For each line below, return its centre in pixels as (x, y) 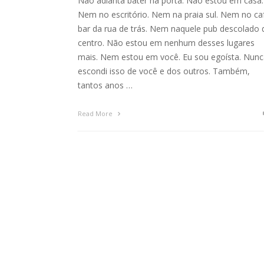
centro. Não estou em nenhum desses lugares (166, 42)
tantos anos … (105, 85)
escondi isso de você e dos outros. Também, (164, 71)
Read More (96, 113)
